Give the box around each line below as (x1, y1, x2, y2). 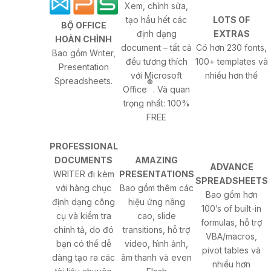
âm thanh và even (121, 252, 192, 263)
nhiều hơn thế (205, 70, 258, 81)
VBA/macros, (206, 231, 258, 242)
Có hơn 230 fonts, (196, 42, 267, 53)
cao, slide (137, 211, 176, 221)
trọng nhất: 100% (123, 98, 190, 109)
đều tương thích (125, 56, 188, 67)
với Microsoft (131, 70, 183, 81)
